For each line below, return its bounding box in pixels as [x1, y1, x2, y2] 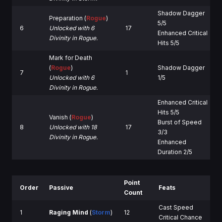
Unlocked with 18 [49, 123, 97, 131]
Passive [49, 183, 73, 191]
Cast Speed [159, 203, 193, 211]
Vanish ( [49, 113, 71, 121]
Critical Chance [159, 213, 202, 221]
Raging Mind [49, 208, 88, 216]
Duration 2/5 [158, 148, 192, 156]
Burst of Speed [158, 118, 202, 126]
